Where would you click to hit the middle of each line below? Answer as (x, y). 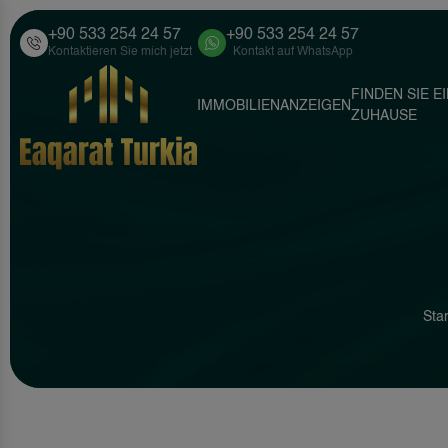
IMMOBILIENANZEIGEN (274, 105)
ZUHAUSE (384, 116)
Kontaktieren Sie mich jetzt (120, 52)
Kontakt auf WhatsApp (292, 52)
